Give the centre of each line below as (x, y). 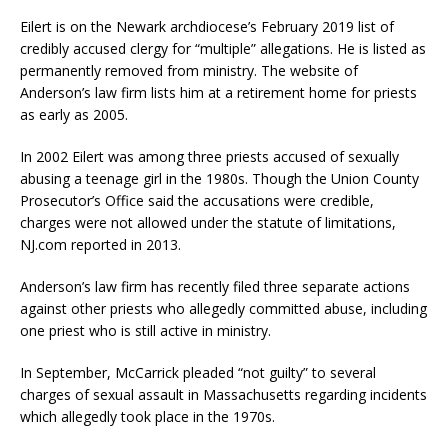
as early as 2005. (74, 114)
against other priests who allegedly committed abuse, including (223, 308)
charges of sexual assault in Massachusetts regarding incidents (223, 394)
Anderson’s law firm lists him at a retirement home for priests (218, 92)
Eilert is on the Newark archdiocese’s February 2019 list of (207, 26)
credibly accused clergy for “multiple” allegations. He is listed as (223, 48)
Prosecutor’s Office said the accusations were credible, (197, 200)
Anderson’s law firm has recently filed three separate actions (215, 286)
